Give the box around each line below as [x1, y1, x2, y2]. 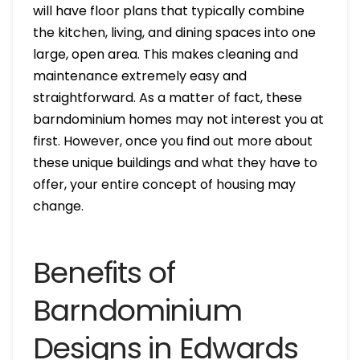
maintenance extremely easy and [32, 67, 247, 86]
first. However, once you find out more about [32, 132, 313, 151]
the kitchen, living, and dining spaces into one [32, 23, 316, 43]
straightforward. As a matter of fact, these [32, 88, 302, 108]
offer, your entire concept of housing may [32, 175, 296, 194]
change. [32, 197, 84, 216]
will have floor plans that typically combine [32, 2, 305, 21]
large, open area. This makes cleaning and [32, 45, 298, 64]
